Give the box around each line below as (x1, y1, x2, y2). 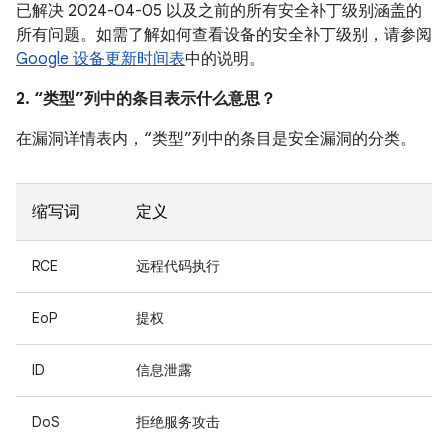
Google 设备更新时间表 (16, 49, 185, 69)
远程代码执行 (136, 257, 220, 275)
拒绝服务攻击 (136, 413, 220, 431)
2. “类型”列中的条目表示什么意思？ (16, 89, 276, 109)
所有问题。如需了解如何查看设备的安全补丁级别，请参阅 (16, 25, 432, 45)
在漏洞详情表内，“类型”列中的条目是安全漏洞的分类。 (16, 129, 416, 149)
